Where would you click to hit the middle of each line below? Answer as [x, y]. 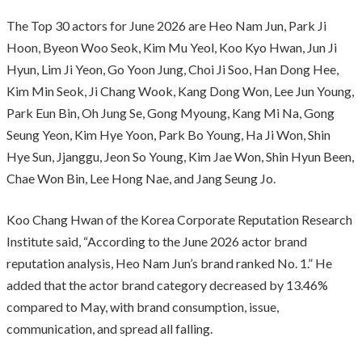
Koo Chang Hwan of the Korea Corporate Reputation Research [179, 219]
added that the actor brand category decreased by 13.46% [167, 284]
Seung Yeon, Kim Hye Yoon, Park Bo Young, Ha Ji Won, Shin [168, 134]
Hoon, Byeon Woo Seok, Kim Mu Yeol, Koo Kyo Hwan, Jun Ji [172, 47]
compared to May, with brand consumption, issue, [143, 306]
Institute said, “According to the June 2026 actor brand [157, 241]
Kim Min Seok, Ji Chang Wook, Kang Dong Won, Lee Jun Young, [180, 90]
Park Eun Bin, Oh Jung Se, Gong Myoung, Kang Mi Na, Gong [170, 112]
